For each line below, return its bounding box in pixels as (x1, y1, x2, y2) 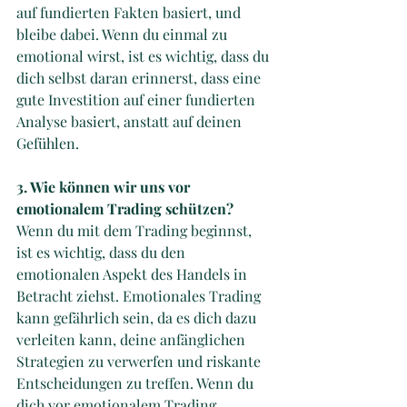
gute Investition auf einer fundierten (16, 89, 259, 109)
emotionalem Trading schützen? (16, 198, 233, 218)
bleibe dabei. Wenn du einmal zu (16, 24, 231, 44)
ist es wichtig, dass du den (16, 242, 189, 262)
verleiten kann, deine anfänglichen (16, 329, 249, 349)
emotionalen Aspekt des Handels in (16, 263, 251, 283)
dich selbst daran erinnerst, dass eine (16, 67, 264, 87)
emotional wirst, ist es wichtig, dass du (16, 45, 273, 65)
